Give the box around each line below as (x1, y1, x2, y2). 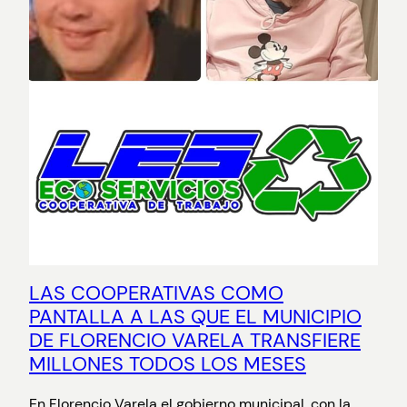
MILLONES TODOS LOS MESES (29, 351, 306, 378)
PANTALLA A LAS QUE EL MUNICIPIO (29, 303, 362, 331)
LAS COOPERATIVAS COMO (29, 280, 283, 307)
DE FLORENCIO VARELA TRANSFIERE (29, 327, 361, 354)
